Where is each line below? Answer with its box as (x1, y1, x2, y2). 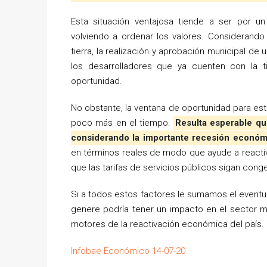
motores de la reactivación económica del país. (71, 219, 264, 230)
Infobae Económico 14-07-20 (71, 246, 185, 257)
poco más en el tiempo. (71, 117, 174, 129)
